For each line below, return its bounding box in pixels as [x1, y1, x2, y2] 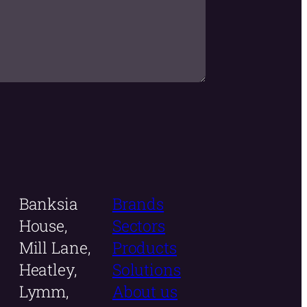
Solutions [112, 259, 181, 280]
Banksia [19, 193, 78, 214]
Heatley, [19, 259, 77, 280]
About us [112, 281, 177, 302]
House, [19, 215, 68, 236]
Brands [112, 193, 164, 214]
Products [112, 237, 177, 258]
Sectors [112, 215, 166, 236]
